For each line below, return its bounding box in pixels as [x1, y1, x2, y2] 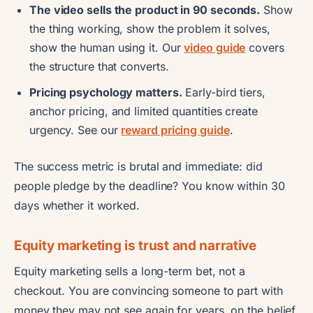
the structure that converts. [29, 59, 169, 73]
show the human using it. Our [29, 40, 184, 54]
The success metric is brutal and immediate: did [14, 159, 263, 173]
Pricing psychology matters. [29, 85, 182, 99]
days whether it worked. [14, 198, 140, 212]
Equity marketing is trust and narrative [14, 237, 256, 254]
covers [245, 40, 284, 54]
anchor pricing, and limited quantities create [29, 103, 258, 118]
